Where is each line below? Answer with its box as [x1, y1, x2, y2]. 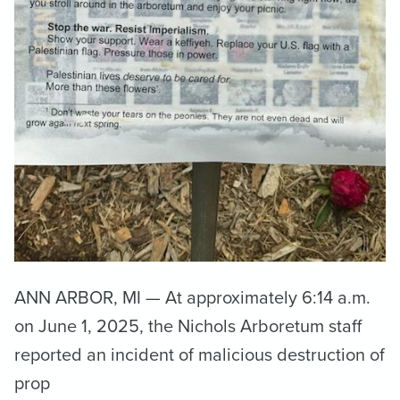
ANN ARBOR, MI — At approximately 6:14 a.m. [14, 284, 371, 311]
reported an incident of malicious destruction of [14, 341, 385, 368]
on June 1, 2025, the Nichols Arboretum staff [14, 312, 362, 339]
